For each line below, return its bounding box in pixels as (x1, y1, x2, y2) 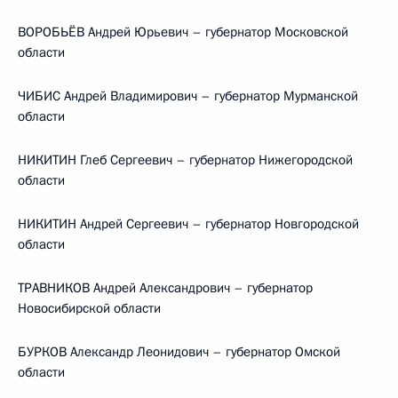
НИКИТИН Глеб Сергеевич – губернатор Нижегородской (18, 151, 353, 169)
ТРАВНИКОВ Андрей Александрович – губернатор (18, 279, 313, 297)
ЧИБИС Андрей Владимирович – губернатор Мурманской (18, 87, 358, 105)
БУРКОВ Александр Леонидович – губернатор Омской (18, 343, 340, 361)
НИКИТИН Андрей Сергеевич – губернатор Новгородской (18, 215, 359, 233)
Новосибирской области (18, 299, 161, 317)
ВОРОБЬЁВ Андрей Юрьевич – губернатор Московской (18, 23, 348, 41)
